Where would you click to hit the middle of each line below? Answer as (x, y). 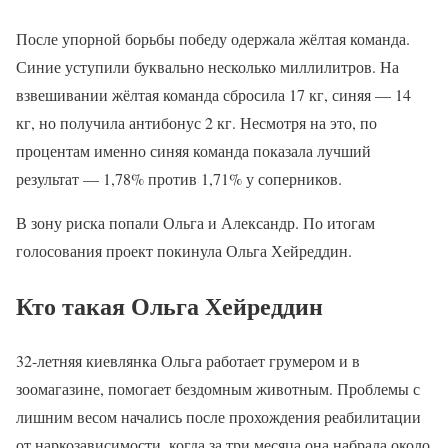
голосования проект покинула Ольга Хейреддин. (184, 250)
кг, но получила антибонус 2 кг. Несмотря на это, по (196, 122)
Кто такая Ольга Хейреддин (169, 305)
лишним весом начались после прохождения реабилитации (218, 416)
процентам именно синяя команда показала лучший (193, 150)
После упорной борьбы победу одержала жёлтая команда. (213, 38)
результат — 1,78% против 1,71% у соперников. (179, 178)
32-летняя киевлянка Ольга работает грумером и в (188, 360)
